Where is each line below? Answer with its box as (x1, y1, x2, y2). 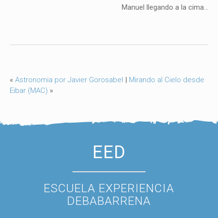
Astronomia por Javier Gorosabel (15, 75, 123, 84)
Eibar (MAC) (10, 86, 48, 95)
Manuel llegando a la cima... (122, 3, 208, 12)
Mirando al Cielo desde (129, 75, 204, 84)
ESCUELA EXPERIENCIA (44, 182, 174, 195)
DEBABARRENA (67, 194, 151, 208)
